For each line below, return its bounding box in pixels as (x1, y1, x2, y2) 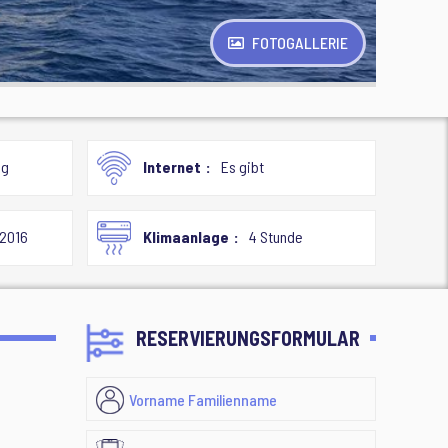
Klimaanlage (142, 227, 229, 246)
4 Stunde (248, 227, 303, 246)
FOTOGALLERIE (252, 33, 348, 52)
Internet (142, 157, 201, 176)
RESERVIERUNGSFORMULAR (136, 326, 360, 350)
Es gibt (220, 157, 264, 176)
